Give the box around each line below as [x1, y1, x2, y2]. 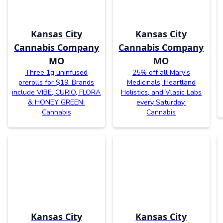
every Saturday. [136, 98, 186, 108]
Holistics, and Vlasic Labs [120, 88, 202, 98]
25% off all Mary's [132, 68, 190, 78]
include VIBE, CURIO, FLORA [12, 88, 101, 98]
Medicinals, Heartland [126, 78, 196, 88]
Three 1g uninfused [25, 68, 88, 78]
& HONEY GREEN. [28, 98, 85, 108]
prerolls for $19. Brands [18, 78, 95, 88]
